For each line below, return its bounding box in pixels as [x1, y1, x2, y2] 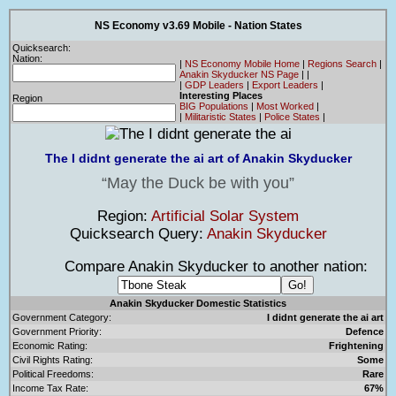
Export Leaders [252, 79, 318, 90]
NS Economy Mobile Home [185, 57, 300, 69]
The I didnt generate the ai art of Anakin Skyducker [44, 151, 352, 166]
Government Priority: [12, 325, 102, 337]
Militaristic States [185, 110, 256, 122]
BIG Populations [179, 100, 248, 111]
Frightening [329, 339, 384, 351]
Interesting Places [179, 89, 263, 101]
